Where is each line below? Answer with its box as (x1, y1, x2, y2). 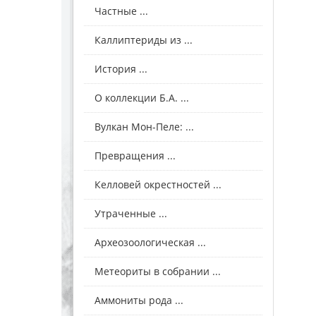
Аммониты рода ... (95, 293, 183, 308)
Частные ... (95, 4, 148, 18)
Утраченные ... (95, 207, 167, 221)
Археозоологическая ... (95, 236, 206, 250)
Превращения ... (95, 149, 176, 163)
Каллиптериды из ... (95, 33, 193, 47)
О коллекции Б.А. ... (95, 91, 189, 105)
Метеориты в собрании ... (95, 265, 221, 279)
